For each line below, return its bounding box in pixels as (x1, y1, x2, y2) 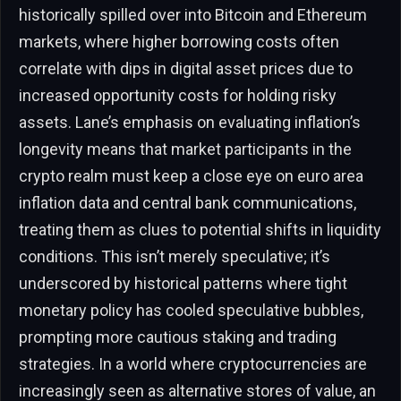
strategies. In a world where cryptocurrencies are (19, 354, 367, 373)
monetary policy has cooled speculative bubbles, (19, 300, 363, 320)
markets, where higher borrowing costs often (19, 31, 339, 51)
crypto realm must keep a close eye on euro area (19, 166, 363, 185)
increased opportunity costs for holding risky (19, 85, 337, 105)
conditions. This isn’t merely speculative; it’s (19, 246, 330, 266)
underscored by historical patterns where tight (19, 273, 347, 293)
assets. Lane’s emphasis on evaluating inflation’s (19, 112, 361, 132)
